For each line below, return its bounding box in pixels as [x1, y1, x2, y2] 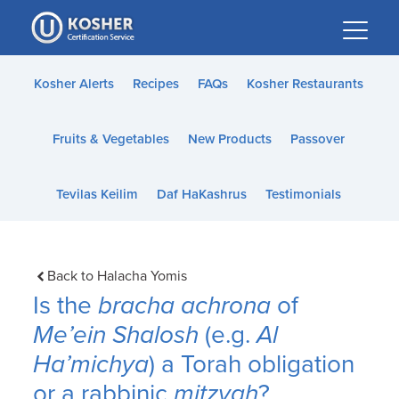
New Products [187, 131, 272, 147]
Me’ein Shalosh [33, 319, 199, 350]
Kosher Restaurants [246, 76, 363, 92]
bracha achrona [98, 289, 272, 321]
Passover [289, 131, 345, 147]
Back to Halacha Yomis [46, 267, 187, 285]
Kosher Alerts [33, 76, 114, 92]
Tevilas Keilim [55, 186, 138, 202]
